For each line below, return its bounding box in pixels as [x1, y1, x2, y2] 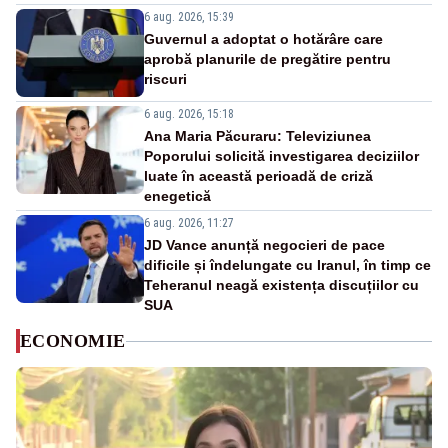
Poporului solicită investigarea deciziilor [144, 148, 419, 165]
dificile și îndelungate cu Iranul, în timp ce [144, 257, 431, 274]
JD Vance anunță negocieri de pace [144, 237, 385, 254]
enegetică [144, 188, 211, 205]
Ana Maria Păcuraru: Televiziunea [144, 128, 371, 145]
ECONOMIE [20, 331, 126, 352]
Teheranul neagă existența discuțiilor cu [144, 277, 419, 294]
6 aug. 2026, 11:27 [144, 216, 234, 231]
